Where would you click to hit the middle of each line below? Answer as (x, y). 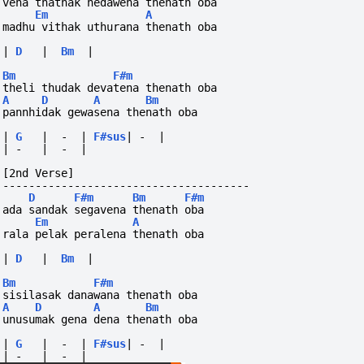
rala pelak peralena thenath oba (104, 234)
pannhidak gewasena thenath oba (100, 113)
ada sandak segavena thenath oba (104, 210)
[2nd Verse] (39, 173)
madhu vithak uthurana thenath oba (110, 27)
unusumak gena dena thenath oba (100, 320)
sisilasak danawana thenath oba (100, 295)
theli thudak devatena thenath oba (110, 88)
